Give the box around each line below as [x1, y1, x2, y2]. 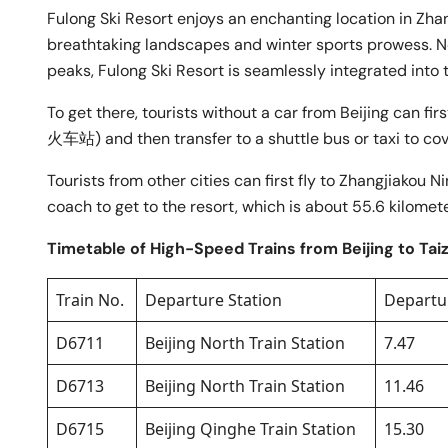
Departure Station [145, 289, 282, 312]
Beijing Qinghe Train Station [145, 418, 356, 441]
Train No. [56, 289, 124, 312]
